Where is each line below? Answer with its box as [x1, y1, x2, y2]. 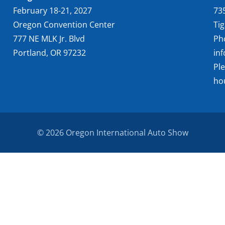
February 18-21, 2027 [13, 5, 92, 16]
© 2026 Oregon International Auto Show [37, 127, 188, 139]
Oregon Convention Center [13, 19, 115, 30]
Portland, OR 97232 [13, 47, 86, 58]
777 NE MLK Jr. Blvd [13, 33, 85, 44]
